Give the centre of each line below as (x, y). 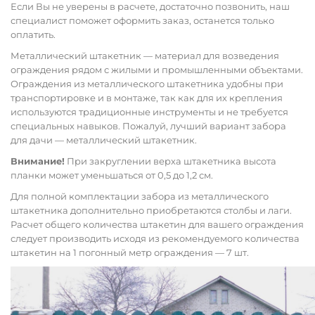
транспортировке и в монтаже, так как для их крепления (147, 98)
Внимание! (38, 161)
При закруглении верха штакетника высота (171, 161)
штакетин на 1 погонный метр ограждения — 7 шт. (130, 252)
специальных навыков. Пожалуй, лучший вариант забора (148, 126)
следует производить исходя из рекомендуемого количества (155, 238)
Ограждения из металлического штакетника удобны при (147, 84)
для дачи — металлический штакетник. (104, 140)
